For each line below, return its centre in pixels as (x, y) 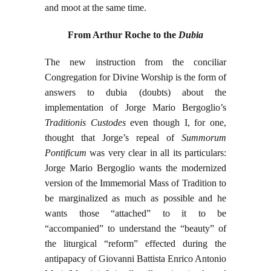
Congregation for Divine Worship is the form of (135, 77)
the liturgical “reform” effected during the (135, 244)
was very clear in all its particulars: (158, 153)
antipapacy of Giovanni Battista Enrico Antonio (135, 259)
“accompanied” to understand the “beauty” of (135, 229)
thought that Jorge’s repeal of (113, 138)
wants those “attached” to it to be (135, 214)
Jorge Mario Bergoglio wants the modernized (135, 168)
